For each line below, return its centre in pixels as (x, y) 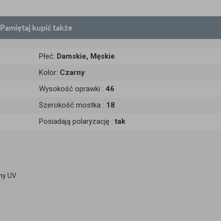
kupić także (52, 28)
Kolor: (49, 73)
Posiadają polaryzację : (77, 121)
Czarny (72, 73)
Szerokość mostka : (73, 105)
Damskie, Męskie (86, 56)
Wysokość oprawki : (72, 89)
